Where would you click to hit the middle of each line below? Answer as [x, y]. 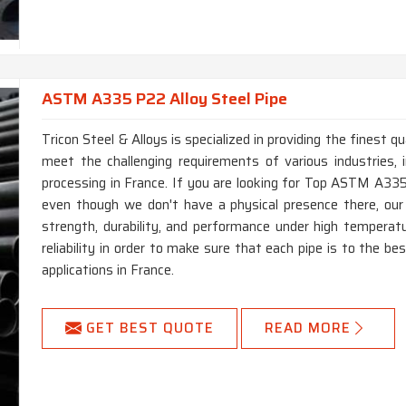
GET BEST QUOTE [150, 329]
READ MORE [308, 329]
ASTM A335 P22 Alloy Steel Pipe [165, 99]
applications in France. [108, 271]
